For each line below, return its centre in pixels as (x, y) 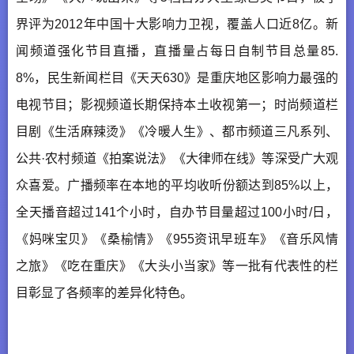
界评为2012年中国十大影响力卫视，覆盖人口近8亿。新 (177, 24)
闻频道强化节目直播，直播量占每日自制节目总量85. (177, 51)
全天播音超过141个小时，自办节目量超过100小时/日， (177, 212)
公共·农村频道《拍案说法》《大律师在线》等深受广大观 (177, 158)
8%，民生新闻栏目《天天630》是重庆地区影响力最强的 (177, 77)
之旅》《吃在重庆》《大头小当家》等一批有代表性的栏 (177, 265)
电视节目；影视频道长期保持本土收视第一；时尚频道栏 (177, 104)
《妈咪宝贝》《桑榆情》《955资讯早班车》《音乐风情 (177, 239)
